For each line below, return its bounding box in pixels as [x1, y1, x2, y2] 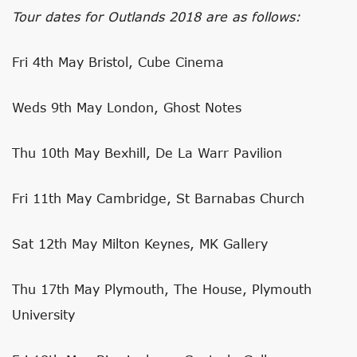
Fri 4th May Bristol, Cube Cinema [12, 54, 224, 69]
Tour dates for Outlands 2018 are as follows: [12, 9, 300, 24]
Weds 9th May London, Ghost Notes [12, 100, 241, 115]
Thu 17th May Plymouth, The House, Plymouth [12, 281, 312, 296]
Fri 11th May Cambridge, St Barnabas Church [12, 190, 304, 206]
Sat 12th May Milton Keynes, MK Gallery [12, 236, 268, 251]
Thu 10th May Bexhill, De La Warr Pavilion [12, 145, 282, 160]
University [12, 307, 75, 322]
